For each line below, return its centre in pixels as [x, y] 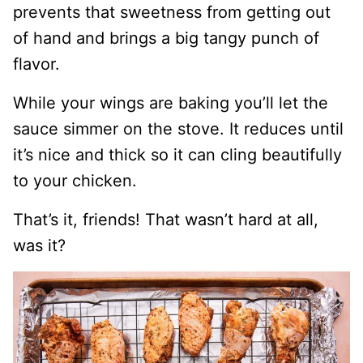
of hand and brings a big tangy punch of [166, 38]
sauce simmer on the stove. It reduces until [178, 129]
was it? [39, 246]
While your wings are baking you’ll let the [171, 103]
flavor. [36, 64]
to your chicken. [75, 181]
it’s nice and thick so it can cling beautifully [177, 155]
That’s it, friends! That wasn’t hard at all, [166, 220]
